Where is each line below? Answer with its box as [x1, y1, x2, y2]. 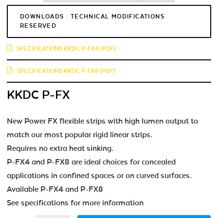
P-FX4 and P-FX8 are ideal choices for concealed [7, 157, 176, 166]
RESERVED [20, 22, 57, 29]
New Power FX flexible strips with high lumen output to [7, 116, 198, 126]
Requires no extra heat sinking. [7, 144, 113, 153]
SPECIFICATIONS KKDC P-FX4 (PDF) [17, 45, 116, 52]
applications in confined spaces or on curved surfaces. [7, 171, 192, 180]
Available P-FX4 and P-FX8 [7, 184, 103, 194]
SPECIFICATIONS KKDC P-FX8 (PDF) [17, 67, 115, 74]
